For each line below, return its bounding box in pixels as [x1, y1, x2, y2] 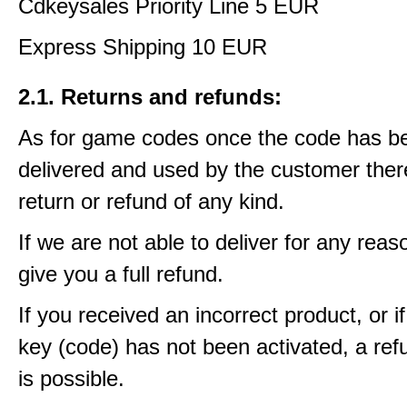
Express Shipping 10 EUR [18, 35, 267, 59]
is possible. [18, 366, 124, 391]
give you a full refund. [18, 262, 223, 286]
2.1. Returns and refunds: [18, 84, 282, 109]
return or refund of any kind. [18, 189, 284, 213]
